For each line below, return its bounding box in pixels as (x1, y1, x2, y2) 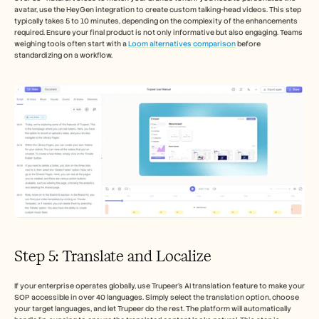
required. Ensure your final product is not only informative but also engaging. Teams (14, 28, 303, 38)
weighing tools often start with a (14, 39, 128, 49)
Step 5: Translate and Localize (14, 245, 211, 266)
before (236, 39, 261, 49)
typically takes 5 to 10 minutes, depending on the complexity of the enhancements (14, 16, 298, 26)
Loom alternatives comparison (128, 39, 236, 49)
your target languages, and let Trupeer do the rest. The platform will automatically (14, 303, 291, 313)
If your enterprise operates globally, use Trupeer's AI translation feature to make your (14, 281, 305, 291)
